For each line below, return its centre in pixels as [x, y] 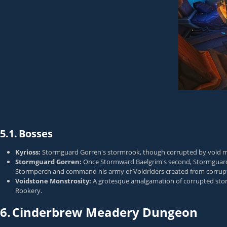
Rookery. [29, 191]
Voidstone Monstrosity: [53, 181]
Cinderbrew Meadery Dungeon [105, 212]
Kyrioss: [28, 152]
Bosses [36, 134]
